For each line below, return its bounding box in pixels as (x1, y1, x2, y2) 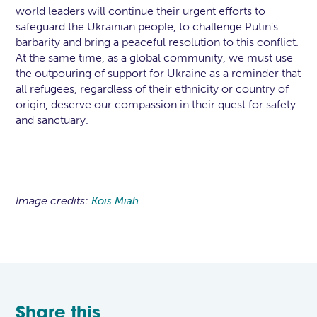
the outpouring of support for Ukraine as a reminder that (16, 67, 301, 80)
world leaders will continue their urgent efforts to (16, 4, 266, 18)
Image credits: (16, 194, 92, 207)
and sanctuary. (16, 113, 95, 127)
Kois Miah (91, 195, 139, 207)
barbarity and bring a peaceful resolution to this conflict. (16, 35, 299, 49)
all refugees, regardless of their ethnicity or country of (16, 82, 289, 96)
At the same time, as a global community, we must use (16, 51, 294, 64)
